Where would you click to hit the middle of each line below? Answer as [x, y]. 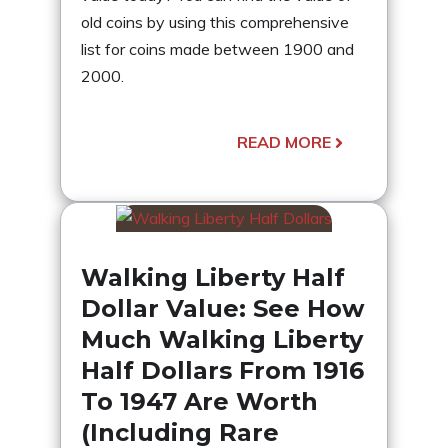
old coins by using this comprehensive [215, 22]
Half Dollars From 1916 [222, 370]
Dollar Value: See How [222, 308]
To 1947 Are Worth [199, 401]
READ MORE [284, 142]
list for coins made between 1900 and [217, 49]
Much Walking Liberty [222, 339]
